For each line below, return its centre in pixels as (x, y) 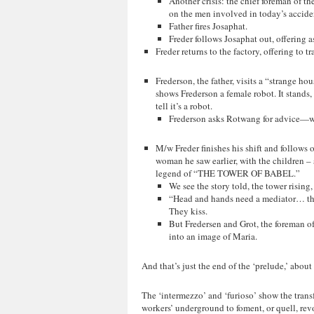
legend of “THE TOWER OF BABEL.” (227, 173)
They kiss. (188, 211)
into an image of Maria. (213, 236)
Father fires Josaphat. (208, 26)
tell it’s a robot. (184, 106)
